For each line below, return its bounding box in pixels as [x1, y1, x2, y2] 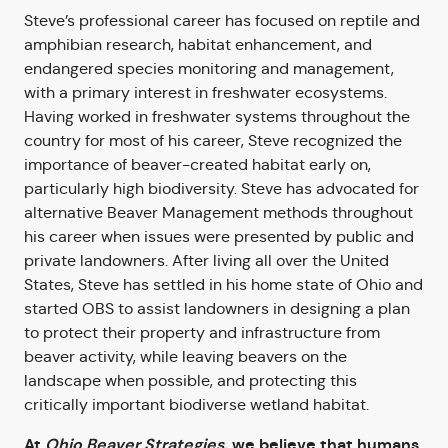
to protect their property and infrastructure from [24, 323, 380, 343]
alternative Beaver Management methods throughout [24, 203, 413, 223]
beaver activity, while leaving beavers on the [24, 347, 347, 367]
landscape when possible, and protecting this [24, 371, 357, 391]
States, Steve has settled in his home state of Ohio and [24, 275, 423, 295]
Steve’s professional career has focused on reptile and [24, 11, 420, 31]
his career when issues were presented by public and [24, 227, 414, 247]
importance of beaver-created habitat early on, [24, 155, 371, 175]
